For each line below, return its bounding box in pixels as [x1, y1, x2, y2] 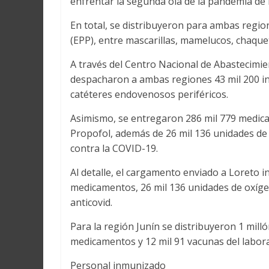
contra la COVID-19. [70, 142, 158, 156]
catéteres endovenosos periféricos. [70, 88, 228, 101]
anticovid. [70, 196, 112, 210]
